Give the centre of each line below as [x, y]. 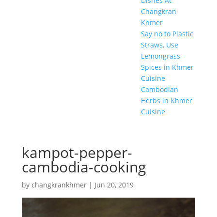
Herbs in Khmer [166, 101]
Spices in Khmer [167, 67]
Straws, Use [159, 45]
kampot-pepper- [77, 152]
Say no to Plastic [167, 34]
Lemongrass [160, 56]
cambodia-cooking [84, 167]
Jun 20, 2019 [114, 185]
